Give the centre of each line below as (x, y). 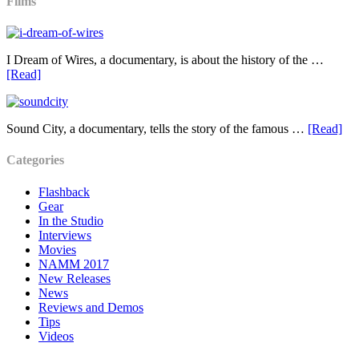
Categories (35, 160)
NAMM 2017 (74, 264)
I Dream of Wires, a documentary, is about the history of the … (165, 60)
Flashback (64, 192)
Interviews (65, 235)
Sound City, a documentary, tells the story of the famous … (157, 129)
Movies (57, 249)
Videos (56, 336)
